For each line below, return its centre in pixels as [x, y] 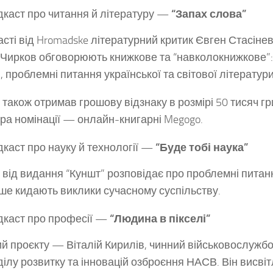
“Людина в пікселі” [159, 219]
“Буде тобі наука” [200, 148]
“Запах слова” [207, 14]
